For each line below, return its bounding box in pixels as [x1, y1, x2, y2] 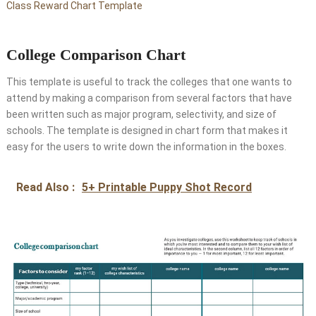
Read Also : [16, 180, 78, 194]
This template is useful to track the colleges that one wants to [6, 75, 292, 87]
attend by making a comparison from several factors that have [6, 92, 292, 104]
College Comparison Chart [6, 45, 186, 63]
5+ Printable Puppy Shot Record [81, 180, 252, 194]
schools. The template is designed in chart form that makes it [6, 124, 288, 136]
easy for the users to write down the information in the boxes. [6, 140, 286, 152]
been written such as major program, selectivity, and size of [6, 108, 276, 120]
